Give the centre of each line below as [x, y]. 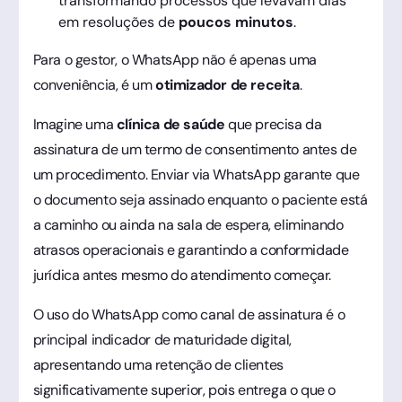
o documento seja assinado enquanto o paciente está [200, 199]
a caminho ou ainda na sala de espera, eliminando [188, 224]
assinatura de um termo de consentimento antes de [195, 149]
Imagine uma [74, 124]
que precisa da [273, 124]
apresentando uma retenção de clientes [158, 364]
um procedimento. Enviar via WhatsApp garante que [196, 174]
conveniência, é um [94, 84]
